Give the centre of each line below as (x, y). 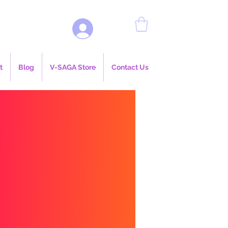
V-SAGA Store (73, 67)
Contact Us (130, 67)
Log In (114, 28)
